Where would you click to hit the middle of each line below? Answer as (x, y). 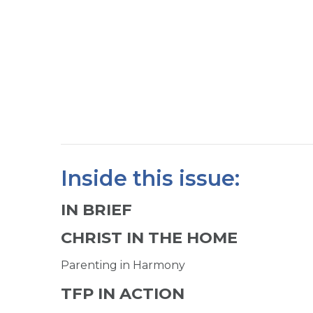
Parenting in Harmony (123, 265)
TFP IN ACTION (123, 293)
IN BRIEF (96, 209)
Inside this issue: (150, 178)
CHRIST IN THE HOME (149, 237)
